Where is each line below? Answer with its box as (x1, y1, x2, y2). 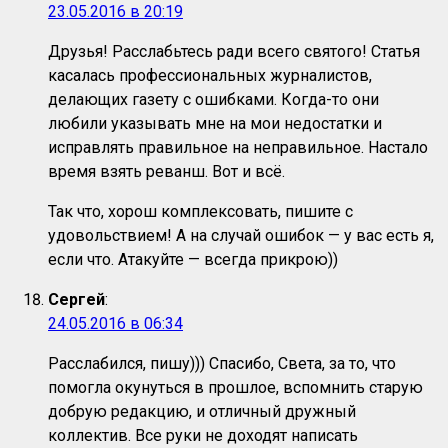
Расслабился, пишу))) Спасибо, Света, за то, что (48, 354, 396, 374)
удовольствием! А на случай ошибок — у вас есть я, (48, 226, 434, 246)
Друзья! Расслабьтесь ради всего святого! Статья (48, 42, 420, 62)
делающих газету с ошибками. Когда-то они (48, 90, 379, 110)
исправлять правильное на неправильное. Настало (48, 138, 428, 158)
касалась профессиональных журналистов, (48, 66, 372, 86)
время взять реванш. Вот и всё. (48, 162, 285, 182)
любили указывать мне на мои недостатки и (48, 114, 382, 134)
